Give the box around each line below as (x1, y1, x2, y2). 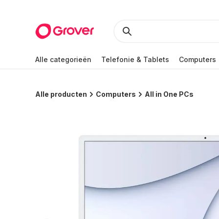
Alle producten (35, 90, 87, 98)
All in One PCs (145, 90, 194, 98)
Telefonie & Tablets (101, 55, 169, 64)
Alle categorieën (35, 55, 91, 64)
